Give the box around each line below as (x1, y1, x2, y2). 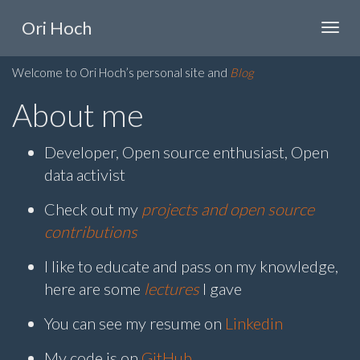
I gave (199, 278, 242, 298)
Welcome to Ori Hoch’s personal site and (12, 65, 230, 80)
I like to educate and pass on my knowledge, (44, 256, 338, 276)
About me (12, 96, 144, 133)
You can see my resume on (44, 313, 225, 333)
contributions (44, 221, 137, 241)
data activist (44, 164, 125, 184)
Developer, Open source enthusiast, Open (44, 141, 329, 162)
